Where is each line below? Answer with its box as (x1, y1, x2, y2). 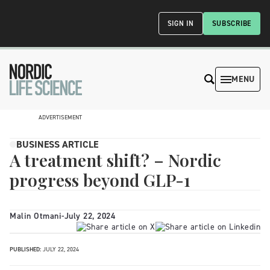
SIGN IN (167, 19, 194, 28)
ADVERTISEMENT (39, 113, 82, 121)
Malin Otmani (10, 210, 61, 222)
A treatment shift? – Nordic (10, 148, 221, 171)
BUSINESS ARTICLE (16, 137, 98, 151)
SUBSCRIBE (212, 19, 251, 28)
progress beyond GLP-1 (10, 168, 190, 191)
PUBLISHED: (10, 245, 41, 253)
